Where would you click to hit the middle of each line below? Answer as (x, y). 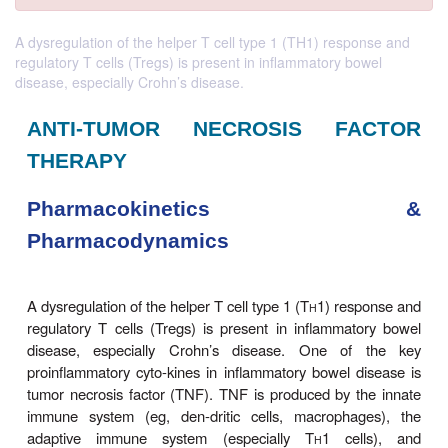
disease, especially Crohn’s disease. (129, 82)
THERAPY (96, 425)
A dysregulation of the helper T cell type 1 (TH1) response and (212, 42)
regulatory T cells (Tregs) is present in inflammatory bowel (198, 62)
